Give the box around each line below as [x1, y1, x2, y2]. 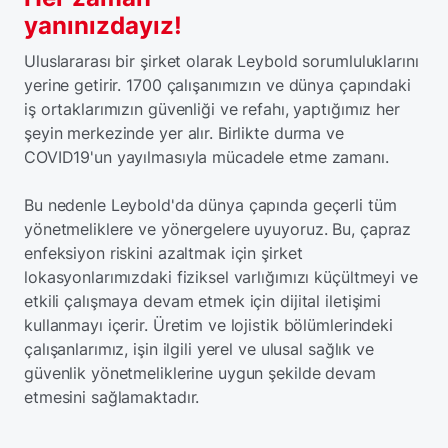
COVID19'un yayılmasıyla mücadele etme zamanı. [24, 147, 389, 167]
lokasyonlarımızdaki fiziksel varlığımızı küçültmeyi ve [24, 267, 418, 287]
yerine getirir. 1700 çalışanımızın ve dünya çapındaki [24, 75, 411, 95]
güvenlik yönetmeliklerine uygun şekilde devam [24, 363, 376, 383]
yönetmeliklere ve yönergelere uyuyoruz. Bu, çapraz [24, 219, 412, 239]
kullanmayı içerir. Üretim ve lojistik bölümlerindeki [24, 315, 393, 335]
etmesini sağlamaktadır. [24, 387, 200, 407]
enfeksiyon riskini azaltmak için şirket [24, 243, 303, 263]
